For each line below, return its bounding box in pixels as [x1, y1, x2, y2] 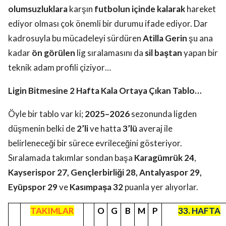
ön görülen [32, 47, 75, 59]
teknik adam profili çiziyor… [8, 62, 112, 73]
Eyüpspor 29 [8, 182, 58, 193]
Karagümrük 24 [134, 152, 194, 163]
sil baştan [145, 47, 182, 59]
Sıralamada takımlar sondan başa [8, 152, 134, 163]
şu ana [187, 33, 213, 44]
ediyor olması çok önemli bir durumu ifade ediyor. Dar [8, 18, 208, 29]
